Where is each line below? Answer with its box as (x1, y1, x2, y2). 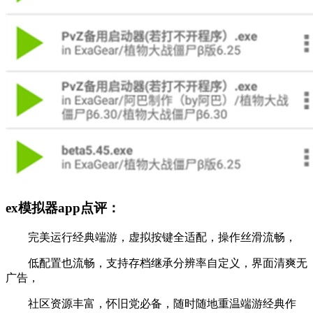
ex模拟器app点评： (6, 201, 120, 216)
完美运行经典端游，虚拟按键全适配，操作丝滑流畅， (6, 231, 296, 243)
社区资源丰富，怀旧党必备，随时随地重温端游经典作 (6, 298, 296, 310)
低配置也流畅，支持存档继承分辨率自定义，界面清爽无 (6, 257, 307, 269)
